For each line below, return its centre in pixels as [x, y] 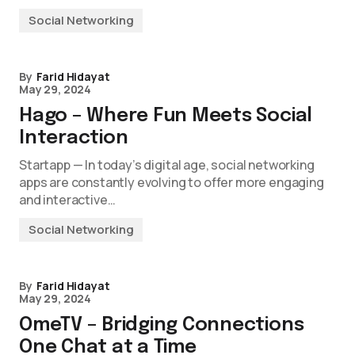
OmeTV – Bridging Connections [162, 325]
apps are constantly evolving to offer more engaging [172, 182]
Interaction [74, 138]
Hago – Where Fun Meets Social [166, 116]
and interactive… [67, 200]
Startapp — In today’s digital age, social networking [167, 165]
